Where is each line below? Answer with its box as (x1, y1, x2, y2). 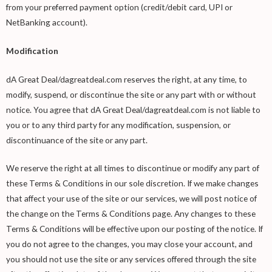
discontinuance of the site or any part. (6, 134, 148, 145)
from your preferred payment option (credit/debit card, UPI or (6, 1, 233, 12)
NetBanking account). (6, 16, 87, 27)
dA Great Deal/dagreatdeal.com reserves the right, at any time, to (6, 73, 247, 84)
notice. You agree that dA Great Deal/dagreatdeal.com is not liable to (6, 104, 260, 115)
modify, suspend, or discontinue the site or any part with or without (6, 89, 256, 100)
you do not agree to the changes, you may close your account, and (6, 239, 253, 250)
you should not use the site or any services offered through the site (6, 254, 256, 265)
